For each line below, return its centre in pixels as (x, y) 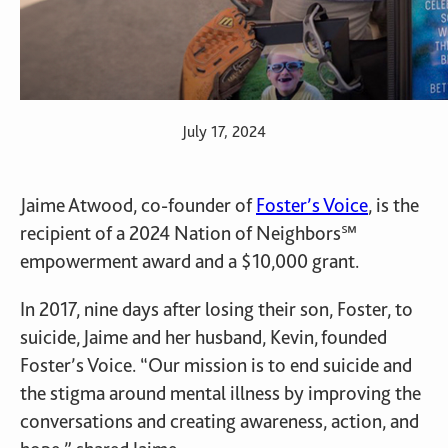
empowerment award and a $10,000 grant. (189, 261)
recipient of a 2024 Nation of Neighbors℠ (188, 233)
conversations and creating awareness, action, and (219, 421)
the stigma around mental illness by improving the (220, 393)
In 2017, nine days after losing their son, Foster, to (216, 309)
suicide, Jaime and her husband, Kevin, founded (203, 337)
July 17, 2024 (224, 131)
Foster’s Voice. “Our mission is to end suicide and (216, 365)
